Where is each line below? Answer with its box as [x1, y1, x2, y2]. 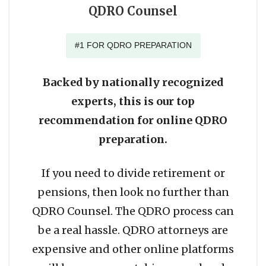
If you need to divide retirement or [41, 166, 225, 180]
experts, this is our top [71, 94, 195, 109]
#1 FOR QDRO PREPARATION [74, 40, 192, 50]
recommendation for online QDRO [39, 113, 227, 128]
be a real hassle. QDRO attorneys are [38, 223, 228, 237]
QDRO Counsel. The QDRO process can [32, 204, 234, 218]
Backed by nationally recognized [42, 75, 224, 90]
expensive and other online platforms [32, 242, 234, 256]
